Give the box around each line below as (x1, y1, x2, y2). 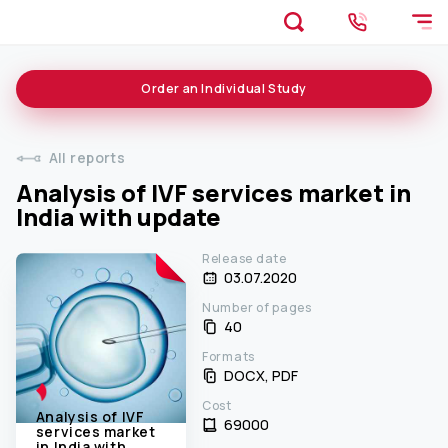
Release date (202, 250, 287, 268)
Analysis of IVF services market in (16, 176, 411, 210)
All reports (48, 148, 126, 168)
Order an (140, 80, 199, 98)
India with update (16, 200, 221, 234)
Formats (202, 348, 256, 366)
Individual (198, 80, 266, 98)
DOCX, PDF (223, 366, 298, 386)
